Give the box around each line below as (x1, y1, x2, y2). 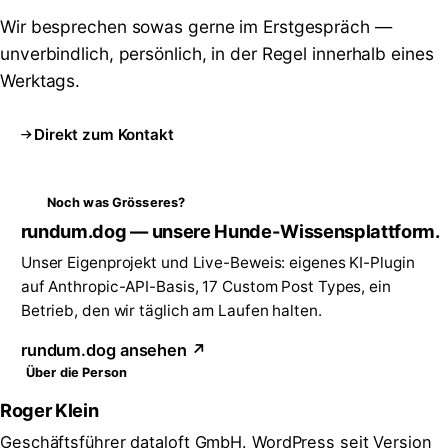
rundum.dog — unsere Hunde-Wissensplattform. (20, 220, 440, 243)
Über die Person (26, 365, 127, 381)
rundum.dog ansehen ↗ (20, 340, 207, 361)
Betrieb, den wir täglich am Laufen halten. (20, 300, 322, 320)
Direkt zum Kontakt (34, 124, 174, 144)
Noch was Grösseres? (46, 194, 186, 210)
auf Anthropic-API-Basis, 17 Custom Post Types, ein (20, 276, 391, 296)
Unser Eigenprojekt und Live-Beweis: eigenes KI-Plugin (20, 252, 415, 272)
